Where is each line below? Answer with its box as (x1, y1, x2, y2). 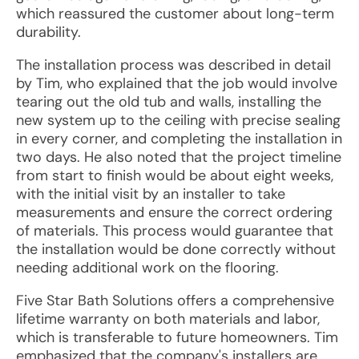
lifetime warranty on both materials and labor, (16, 309, 320, 329)
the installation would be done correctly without (16, 240, 336, 259)
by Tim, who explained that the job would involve (16, 74, 337, 93)
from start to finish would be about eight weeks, (16, 166, 333, 185)
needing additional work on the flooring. (16, 258, 279, 277)
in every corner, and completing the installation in (16, 129, 342, 148)
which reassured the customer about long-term (16, 4, 334, 23)
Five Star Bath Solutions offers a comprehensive (16, 291, 334, 310)
